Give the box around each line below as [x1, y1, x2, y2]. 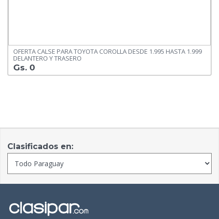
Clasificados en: [7, 142, 73, 152]
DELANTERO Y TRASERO [13, 54, 82, 63]
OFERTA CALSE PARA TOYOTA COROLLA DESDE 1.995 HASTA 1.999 [13, 47, 202, 56]
